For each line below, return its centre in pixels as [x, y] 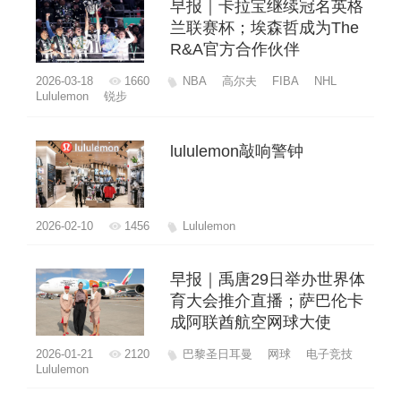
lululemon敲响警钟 [236, 151]
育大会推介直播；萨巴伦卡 [266, 300]
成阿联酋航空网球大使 [250, 322]
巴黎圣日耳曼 [217, 354]
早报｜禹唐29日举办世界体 [267, 279]
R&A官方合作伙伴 [235, 49]
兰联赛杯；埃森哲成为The [264, 27]
